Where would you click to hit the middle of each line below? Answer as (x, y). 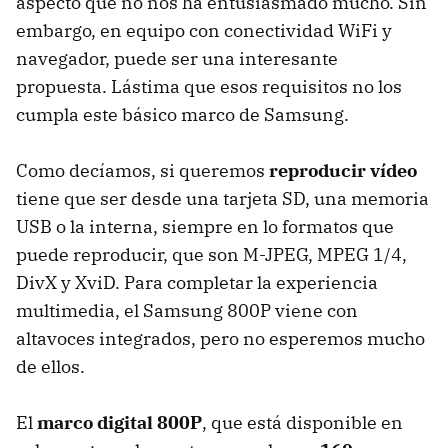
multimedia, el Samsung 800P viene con (187, 311)
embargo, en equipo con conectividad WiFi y (204, 31)
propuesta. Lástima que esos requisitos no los (209, 87)
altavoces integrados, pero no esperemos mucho (220, 339)
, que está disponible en (302, 423)
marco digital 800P (119, 423)
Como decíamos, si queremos (142, 171)
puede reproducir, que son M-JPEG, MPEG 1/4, (211, 255)
